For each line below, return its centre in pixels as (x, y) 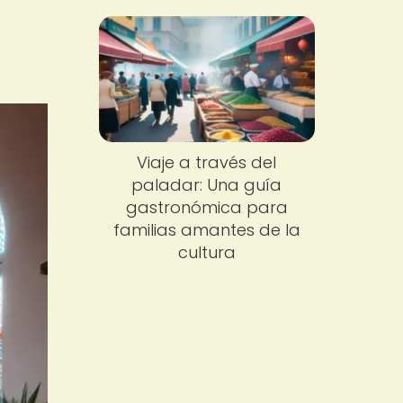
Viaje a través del (207, 163)
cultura (206, 253)
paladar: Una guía (207, 185)
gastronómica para (206, 208)
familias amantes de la (206, 230)
